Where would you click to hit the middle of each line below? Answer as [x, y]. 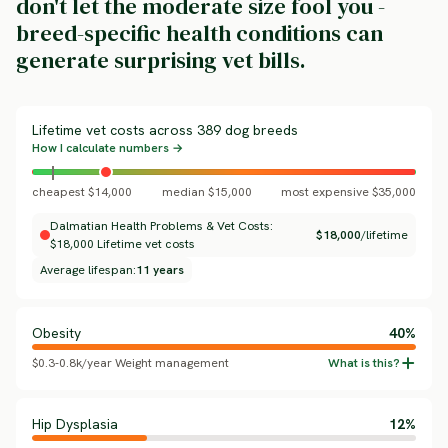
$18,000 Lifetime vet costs [122, 244]
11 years [160, 270]
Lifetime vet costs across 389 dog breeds [165, 130]
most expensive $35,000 [348, 192]
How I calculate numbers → [107, 148]
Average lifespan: [88, 270]
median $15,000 [206, 192]
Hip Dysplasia [75, 424]
